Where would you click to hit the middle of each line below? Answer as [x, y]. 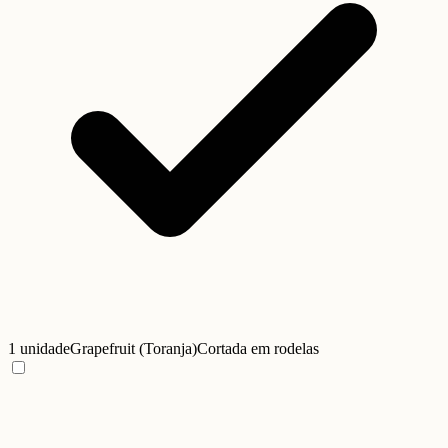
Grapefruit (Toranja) [133, 349]
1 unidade [39, 349]
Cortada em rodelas [258, 349]
